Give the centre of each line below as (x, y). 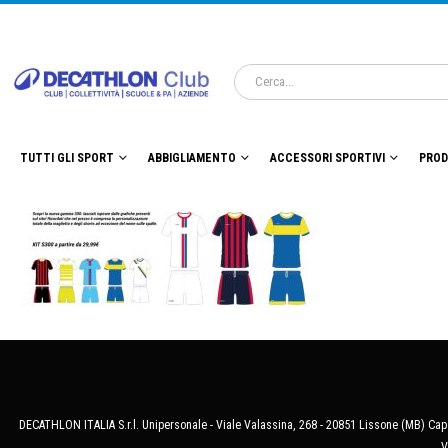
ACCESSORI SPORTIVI (327, 158)
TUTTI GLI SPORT (67, 158)
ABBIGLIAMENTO (192, 158)
